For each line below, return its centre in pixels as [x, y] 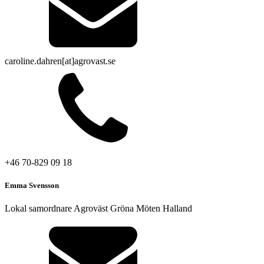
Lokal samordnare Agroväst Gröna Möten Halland [98, 209]
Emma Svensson [32, 186]
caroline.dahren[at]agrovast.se [60, 61]
